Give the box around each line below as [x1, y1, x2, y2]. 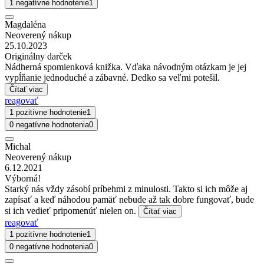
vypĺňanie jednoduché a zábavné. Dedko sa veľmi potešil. [5, 72, 220, 83]
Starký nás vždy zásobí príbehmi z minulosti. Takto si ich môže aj [5, 184, 247, 194]
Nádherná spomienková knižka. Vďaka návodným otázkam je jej [5, 62, 246, 72]
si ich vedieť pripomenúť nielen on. [5, 206, 138, 216]
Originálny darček [5, 51, 72, 62]
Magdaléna [5, 19, 46, 30]
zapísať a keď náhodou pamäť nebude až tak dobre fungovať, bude [5, 194, 254, 205]
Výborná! [5, 173, 41, 184]
